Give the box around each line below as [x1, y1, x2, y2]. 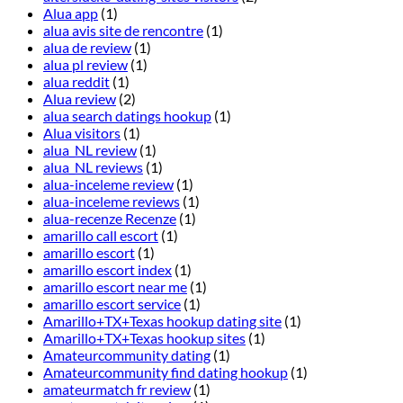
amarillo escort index [43, 261, 172, 279]
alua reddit [43, 73, 110, 91]
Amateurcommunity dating [43, 346, 210, 364]
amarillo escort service [43, 295, 181, 313]
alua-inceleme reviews [43, 193, 180, 210]
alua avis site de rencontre [43, 22, 203, 40]
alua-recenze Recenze [43, 210, 176, 228]
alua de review [43, 39, 131, 57]
